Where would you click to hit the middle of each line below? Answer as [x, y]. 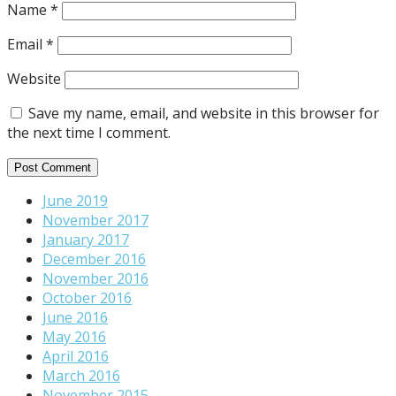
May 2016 [74, 336]
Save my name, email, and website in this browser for [204, 113]
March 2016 [81, 375]
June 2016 [75, 317]
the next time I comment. [89, 132]
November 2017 [95, 220]
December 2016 [94, 259]
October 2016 [87, 297]
